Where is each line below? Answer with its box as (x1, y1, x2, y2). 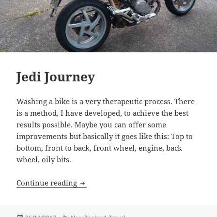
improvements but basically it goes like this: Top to (16, 131, 193, 141)
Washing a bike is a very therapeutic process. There (16, 96, 195, 107)
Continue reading (16, 178, 79, 188)
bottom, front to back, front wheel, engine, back (16, 143, 183, 153)
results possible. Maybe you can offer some (16, 120, 167, 130)
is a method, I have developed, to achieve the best (16, 108, 189, 118)
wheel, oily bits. (16, 155, 72, 165)
